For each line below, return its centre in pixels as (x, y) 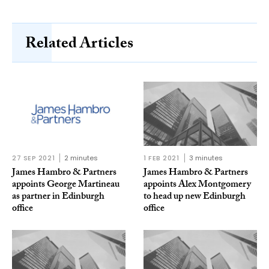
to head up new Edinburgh (195, 197)
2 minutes (81, 158)
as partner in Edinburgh (58, 197)
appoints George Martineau (66, 185)
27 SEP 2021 (34, 158)
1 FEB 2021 (162, 158)
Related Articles (79, 45)
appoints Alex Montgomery (197, 185)
